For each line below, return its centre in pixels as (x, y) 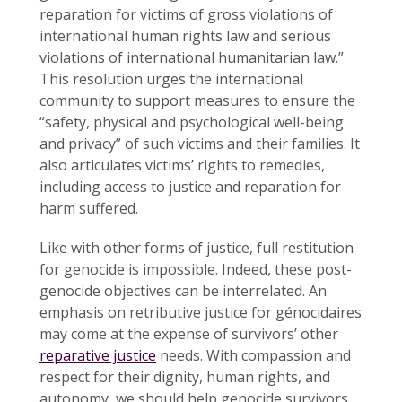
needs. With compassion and (253, 355)
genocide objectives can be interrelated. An (183, 290)
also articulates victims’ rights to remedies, (182, 165)
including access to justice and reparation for (190, 186)
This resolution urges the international (171, 79)
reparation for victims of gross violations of (186, 14)
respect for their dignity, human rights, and (185, 376)
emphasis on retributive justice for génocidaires (201, 312)
